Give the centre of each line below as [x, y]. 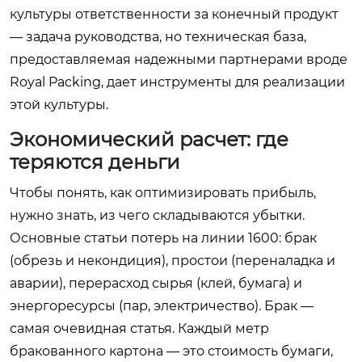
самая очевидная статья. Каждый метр [139, 328]
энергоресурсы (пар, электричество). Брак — [162, 306]
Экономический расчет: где [149, 139]
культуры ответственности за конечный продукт [174, 14]
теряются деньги [95, 162]
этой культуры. [59, 105]
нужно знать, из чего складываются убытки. [157, 215]
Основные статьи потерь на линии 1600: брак [163, 238]
